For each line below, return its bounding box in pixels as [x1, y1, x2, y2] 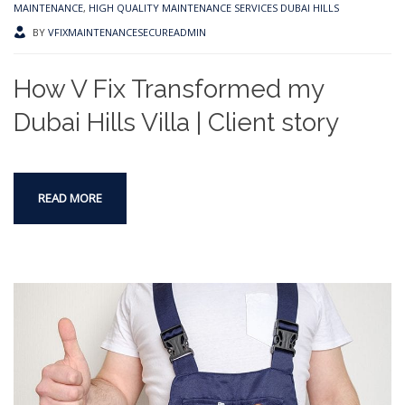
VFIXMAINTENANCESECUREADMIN [48, 25, 206, 40]
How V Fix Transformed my [14, 74, 324, 105]
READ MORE [38, 190, 102, 207]
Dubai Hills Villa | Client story [14, 108, 339, 138]
